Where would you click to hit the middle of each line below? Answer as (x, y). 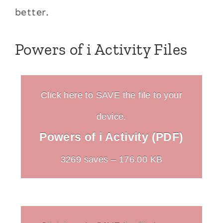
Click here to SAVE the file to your (111, 95)
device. (111, 116)
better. (32, 12)
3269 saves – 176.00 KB (111, 159)
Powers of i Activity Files (101, 49)
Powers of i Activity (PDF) (111, 137)
